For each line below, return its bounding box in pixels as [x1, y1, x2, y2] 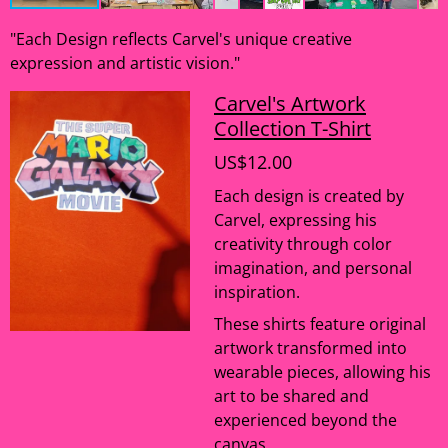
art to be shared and [214, 385, 369, 407]
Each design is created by [214, 185, 404, 207]
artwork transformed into [214, 337, 407, 359]
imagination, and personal [214, 257, 412, 279]
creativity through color [214, 233, 392, 255]
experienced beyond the [214, 409, 397, 431]
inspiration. [214, 281, 300, 303]
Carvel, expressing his [214, 209, 377, 231]
